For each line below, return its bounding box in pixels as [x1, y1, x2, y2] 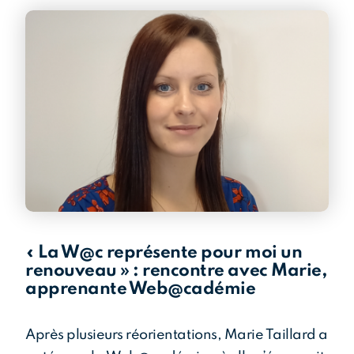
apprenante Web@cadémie [25, 281, 256, 299]
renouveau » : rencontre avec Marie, [25, 262, 328, 281]
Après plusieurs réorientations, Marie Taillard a [25, 328, 328, 343]
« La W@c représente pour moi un [25, 244, 303, 262]
